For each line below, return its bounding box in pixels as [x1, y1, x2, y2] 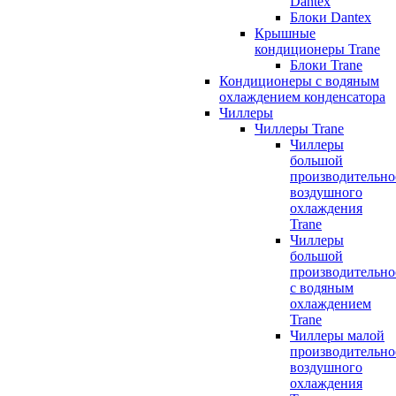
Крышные [255, 25, 316, 41]
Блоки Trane [290, 57, 362, 72]
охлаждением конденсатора [219, 88, 385, 104]
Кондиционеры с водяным [219, 72, 379, 88]
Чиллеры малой [290, 327, 385, 343]
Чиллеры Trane [255, 120, 344, 136]
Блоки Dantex [290, 9, 371, 25]
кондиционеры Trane [255, 41, 380, 57]
